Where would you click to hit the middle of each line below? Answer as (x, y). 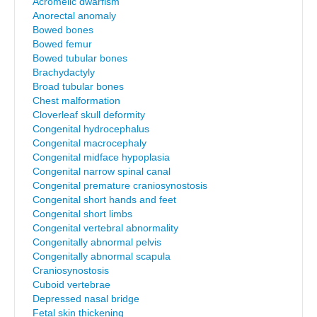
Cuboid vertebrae (71, 284)
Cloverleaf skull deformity (89, 115)
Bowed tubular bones (80, 58)
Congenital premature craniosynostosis (120, 185)
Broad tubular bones (78, 86)
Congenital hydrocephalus (91, 129)
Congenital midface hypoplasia (101, 157)
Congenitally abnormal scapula (102, 256)
